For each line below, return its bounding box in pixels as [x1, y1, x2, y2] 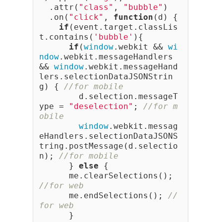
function [113, 12, 153, 22]
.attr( [39, 2, 79, 12]
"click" [69, 12, 104, 22]
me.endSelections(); [39, 191, 168, 201]
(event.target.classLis [69, 22, 178, 32]
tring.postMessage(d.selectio [39, 141, 178, 151]
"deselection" [69, 102, 133, 111]
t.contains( [39, 32, 94, 42]
